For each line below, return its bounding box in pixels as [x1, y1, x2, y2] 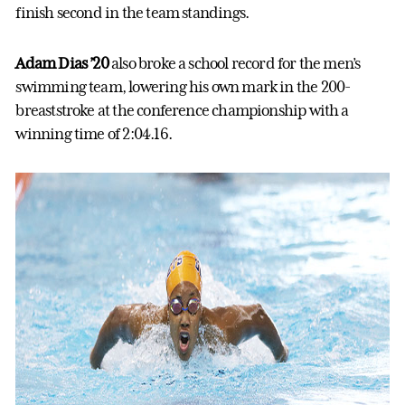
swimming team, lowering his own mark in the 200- [15, 78, 351, 97]
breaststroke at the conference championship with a [15, 101, 349, 120]
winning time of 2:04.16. [15, 125, 172, 144]
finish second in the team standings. [15, 4, 250, 23]
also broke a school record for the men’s [111, 54, 361, 73]
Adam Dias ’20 [15, 54, 112, 73]
